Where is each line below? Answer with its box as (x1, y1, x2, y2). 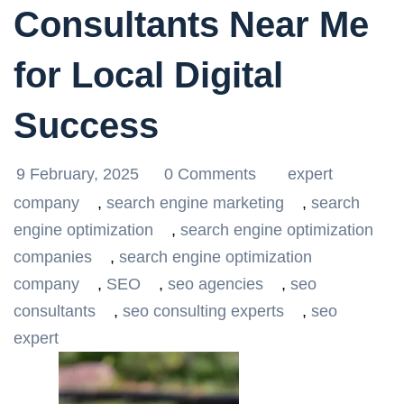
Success (14, 106, 159, 145)
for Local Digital (14, 55, 283, 95)
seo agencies (168, 275, 263, 293)
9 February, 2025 (16, 165, 143, 183)
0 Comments (164, 165, 261, 183)
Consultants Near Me (14, 5, 369, 44)
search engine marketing (106, 194, 284, 212)
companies (14, 248, 92, 266)
